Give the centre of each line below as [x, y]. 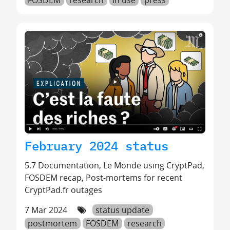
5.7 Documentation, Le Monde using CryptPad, [114, 165]
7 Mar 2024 [47, 210]
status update [123, 210]
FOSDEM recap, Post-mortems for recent [103, 177]
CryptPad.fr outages [63, 190]
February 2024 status [97, 146]
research [144, 223]
